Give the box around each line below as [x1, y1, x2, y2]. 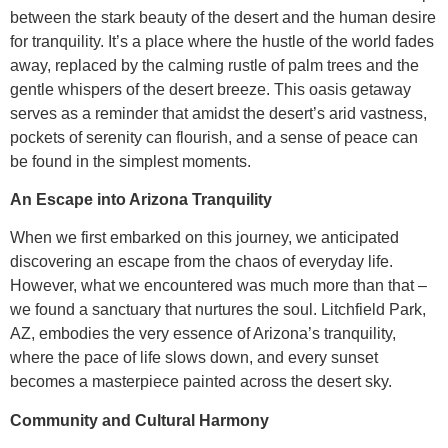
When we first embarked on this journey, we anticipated [10, 229, 399, 247]
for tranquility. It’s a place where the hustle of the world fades [10, 32, 434, 50]
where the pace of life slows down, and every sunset [10, 349, 378, 367]
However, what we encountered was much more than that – [10, 277, 427, 295]
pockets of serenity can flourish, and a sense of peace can [10, 128, 418, 146]
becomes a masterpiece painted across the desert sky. [10, 373, 392, 391]
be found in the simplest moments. [10, 152, 251, 170]
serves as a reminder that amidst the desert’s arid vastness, [10, 104, 427, 122]
